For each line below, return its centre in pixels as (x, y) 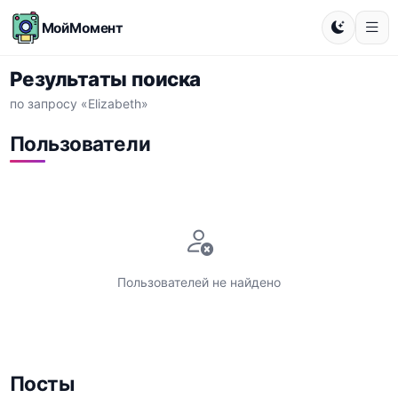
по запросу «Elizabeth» (79, 103)
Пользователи (80, 143)
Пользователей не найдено (199, 282)
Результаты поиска (105, 79)
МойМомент (83, 28)
